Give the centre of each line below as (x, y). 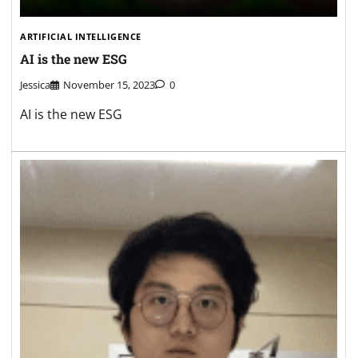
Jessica (35, 85)
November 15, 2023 (109, 85)
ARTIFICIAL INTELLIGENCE (81, 36)
